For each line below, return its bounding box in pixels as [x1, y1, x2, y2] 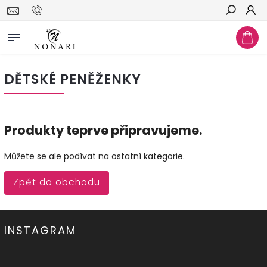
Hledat [225, 27, 254, 36]
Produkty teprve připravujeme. [4, 122, 202, 139]
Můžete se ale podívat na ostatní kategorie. [4, 150, 185, 162]
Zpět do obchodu [13, 175, 100, 188]
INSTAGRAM [4, 222, 76, 238]
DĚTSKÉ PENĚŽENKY [4, 70, 141, 89]
